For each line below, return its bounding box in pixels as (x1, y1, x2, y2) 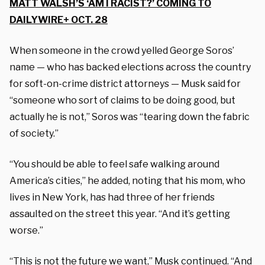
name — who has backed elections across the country (9, 61, 251, 73)
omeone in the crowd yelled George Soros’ (44, 44, 234, 56)
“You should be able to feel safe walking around (9, 158, 219, 170)
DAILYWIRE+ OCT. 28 (9, 14, 108, 25)
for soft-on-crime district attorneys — (9, 77, 181, 89)
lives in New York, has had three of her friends (9, 191, 215, 203)
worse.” (9, 224, 43, 236)
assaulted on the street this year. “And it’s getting (9, 208, 230, 219)
